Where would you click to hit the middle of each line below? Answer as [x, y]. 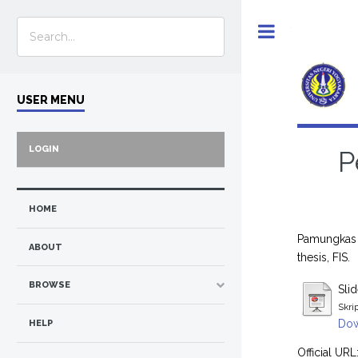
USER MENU [51, 99]
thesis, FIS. [324, 257]
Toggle [307, 31]
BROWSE [50, 285]
